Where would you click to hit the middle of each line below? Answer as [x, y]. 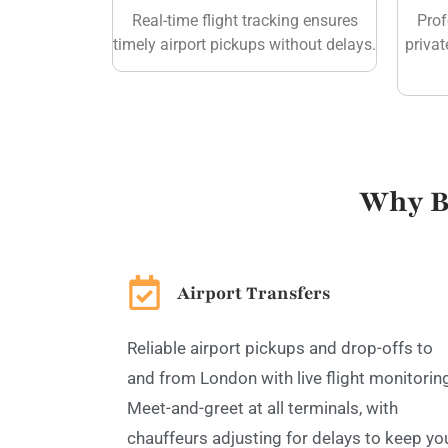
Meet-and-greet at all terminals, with [262, 407]
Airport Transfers [253, 292]
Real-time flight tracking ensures [244, 20]
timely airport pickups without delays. [244, 44]
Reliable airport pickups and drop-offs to [280, 347]
